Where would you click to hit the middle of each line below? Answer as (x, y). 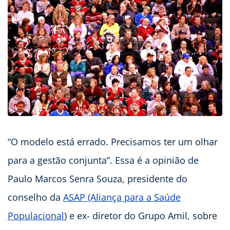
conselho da (35, 197)
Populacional (36, 216)
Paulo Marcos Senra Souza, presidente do (98, 179)
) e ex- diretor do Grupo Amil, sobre (141, 216)
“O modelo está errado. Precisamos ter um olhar (113, 142)
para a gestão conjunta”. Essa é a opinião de (103, 160)
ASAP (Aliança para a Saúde (122, 197)
